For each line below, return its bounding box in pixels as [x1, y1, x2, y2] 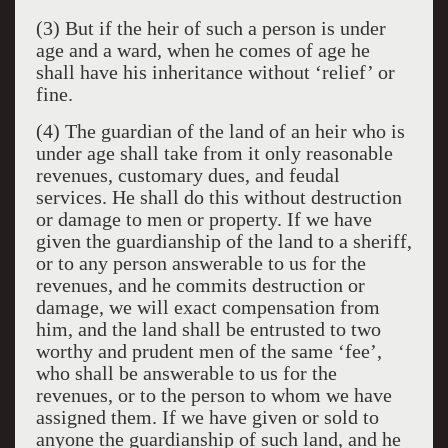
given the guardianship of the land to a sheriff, [35, 230, 412, 252]
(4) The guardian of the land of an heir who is [35, 120, 405, 142]
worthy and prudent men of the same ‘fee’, [35, 340, 382, 362]
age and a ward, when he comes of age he [35, 39, 370, 61]
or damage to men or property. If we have [35, 208, 372, 230]
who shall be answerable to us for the [35, 362, 337, 384]
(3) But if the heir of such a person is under [35, 17, 386, 39]
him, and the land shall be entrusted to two [35, 318, 381, 340]
